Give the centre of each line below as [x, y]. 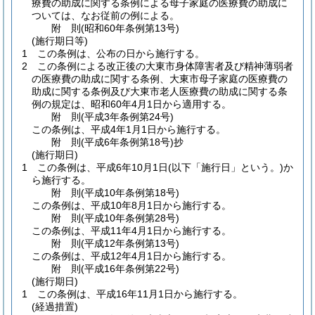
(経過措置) [55, 307]
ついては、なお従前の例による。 [105, 15]
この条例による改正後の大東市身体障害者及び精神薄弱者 [165, 66]
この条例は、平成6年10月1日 [103, 167]
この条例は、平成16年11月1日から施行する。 [140, 294]
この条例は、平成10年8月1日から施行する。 [131, 205]
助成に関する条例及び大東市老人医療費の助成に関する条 [160, 91]
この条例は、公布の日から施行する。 [121, 53]
